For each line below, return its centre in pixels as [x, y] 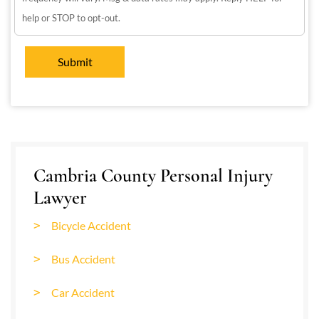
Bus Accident [83, 259]
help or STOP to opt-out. [71, 18]
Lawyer [62, 198]
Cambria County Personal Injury [153, 176]
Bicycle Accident [91, 225]
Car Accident [83, 292]
